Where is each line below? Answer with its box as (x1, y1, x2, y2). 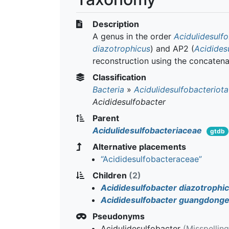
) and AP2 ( (150, 43, 194, 54)
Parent (90, 112, 119, 123)
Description (90, 18, 139, 29)
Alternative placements (90, 141, 186, 152)
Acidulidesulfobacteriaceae (93, 125, 202, 135)
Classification (90, 72, 146, 82)
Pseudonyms (90, 211, 145, 221)
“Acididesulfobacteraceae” (101, 153, 202, 164)
